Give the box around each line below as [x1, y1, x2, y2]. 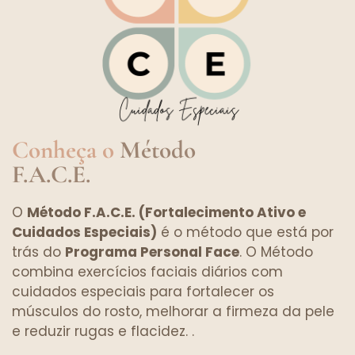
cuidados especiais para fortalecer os [12, 282, 274, 302]
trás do [12, 242, 65, 262]
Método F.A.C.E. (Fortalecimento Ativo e [27, 203, 306, 223]
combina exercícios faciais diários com [12, 262, 283, 282]
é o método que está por [157, 223, 334, 242]
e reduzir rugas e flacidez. [12, 322, 192, 342]
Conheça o [12, 135, 120, 166]
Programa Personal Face [65, 242, 239, 262]
